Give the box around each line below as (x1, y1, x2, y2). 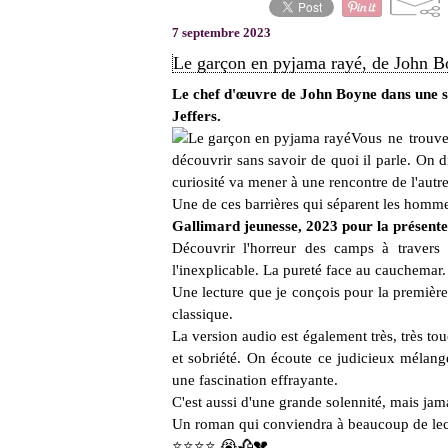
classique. (172, 306, 233, 322)
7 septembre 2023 (172, 25, 271, 40)
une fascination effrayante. (172, 372, 338, 388)
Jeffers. (172, 108, 221, 124)
